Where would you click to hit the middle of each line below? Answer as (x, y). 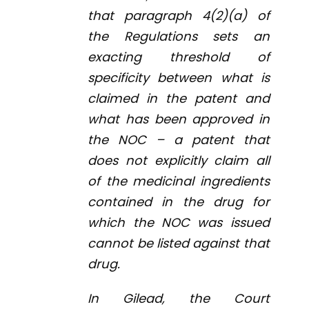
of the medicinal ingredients (179, 181)
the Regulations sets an (179, 37)
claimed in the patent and (179, 99)
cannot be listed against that (179, 243)
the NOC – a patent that (179, 140)
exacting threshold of (179, 57)
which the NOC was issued (179, 223)
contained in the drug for (179, 202)
